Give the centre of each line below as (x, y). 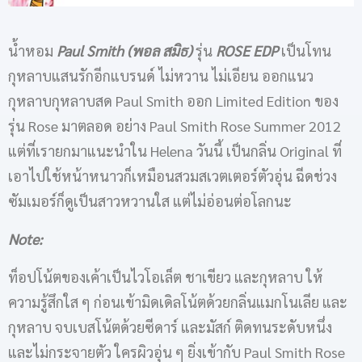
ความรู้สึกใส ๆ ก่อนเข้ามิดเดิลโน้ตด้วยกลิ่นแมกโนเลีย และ (178, 302)
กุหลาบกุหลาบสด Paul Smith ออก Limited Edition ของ (173, 101)
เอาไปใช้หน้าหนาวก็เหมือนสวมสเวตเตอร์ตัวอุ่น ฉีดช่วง (173, 176)
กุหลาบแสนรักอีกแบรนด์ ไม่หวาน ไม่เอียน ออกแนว (161, 76)
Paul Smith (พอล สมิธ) (124, 51)
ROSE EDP (247, 51)
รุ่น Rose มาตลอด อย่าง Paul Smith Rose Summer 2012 (175, 126)
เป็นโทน (305, 51)
